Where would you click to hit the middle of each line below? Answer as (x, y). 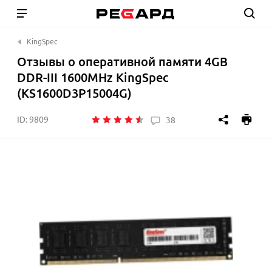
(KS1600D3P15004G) (74, 93)
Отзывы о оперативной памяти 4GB (122, 62)
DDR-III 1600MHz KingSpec (93, 77)
